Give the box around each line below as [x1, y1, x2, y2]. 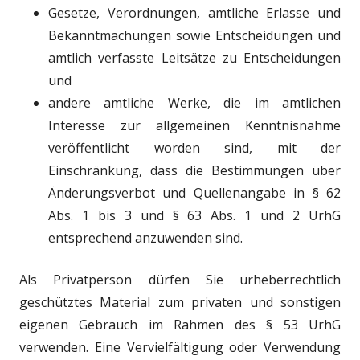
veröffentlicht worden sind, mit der [48, 139, 341, 157]
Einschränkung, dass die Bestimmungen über [48, 162, 341, 179]
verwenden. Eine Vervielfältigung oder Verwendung [19, 338, 341, 356]
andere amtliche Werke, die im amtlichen [48, 94, 341, 112]
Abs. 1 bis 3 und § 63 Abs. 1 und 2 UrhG [48, 207, 341, 224]
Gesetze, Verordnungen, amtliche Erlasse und [48, 4, 341, 22]
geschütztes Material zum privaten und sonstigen [19, 293, 341, 311]
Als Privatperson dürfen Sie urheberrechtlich [19, 271, 341, 288]
